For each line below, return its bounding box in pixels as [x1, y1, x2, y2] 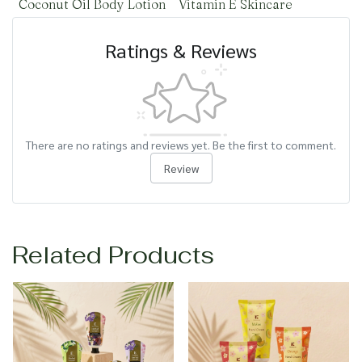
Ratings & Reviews [105, 37, 257, 63]
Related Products [12, 240, 214, 270]
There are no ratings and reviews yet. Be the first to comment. [26, 137, 336, 152]
